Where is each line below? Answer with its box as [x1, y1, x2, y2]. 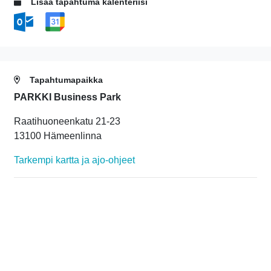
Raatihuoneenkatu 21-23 [14, 116, 120, 126]
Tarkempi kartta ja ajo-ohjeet [14, 154, 135, 165]
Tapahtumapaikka [27, 75, 103, 85]
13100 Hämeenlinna [14, 130, 102, 141]
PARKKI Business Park [14, 91, 121, 102]
